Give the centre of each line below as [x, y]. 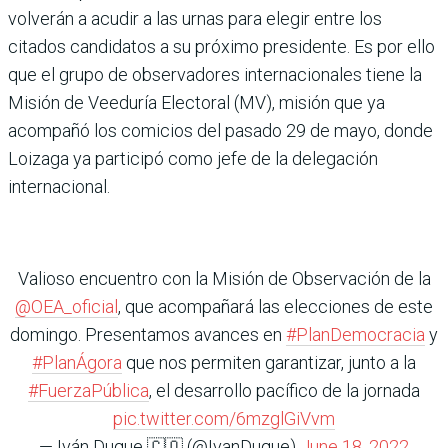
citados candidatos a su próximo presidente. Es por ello [221, 47]
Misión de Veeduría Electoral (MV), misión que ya [196, 103]
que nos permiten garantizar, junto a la [269, 363]
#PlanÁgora [77, 363]
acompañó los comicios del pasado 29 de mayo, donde [220, 131]
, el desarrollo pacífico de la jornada [284, 391]
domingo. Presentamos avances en [148, 335]
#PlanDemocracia [355, 335]
